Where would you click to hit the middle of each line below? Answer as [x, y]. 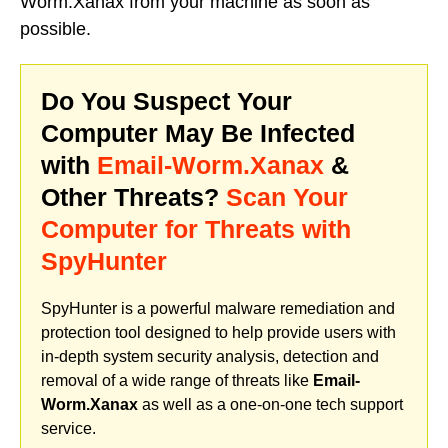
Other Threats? [133, 197]
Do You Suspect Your [166, 101]
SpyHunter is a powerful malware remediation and [218, 309]
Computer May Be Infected [198, 133]
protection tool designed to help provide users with [218, 333]
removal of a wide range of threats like [177, 381]
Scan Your [287, 197]
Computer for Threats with [196, 229]
